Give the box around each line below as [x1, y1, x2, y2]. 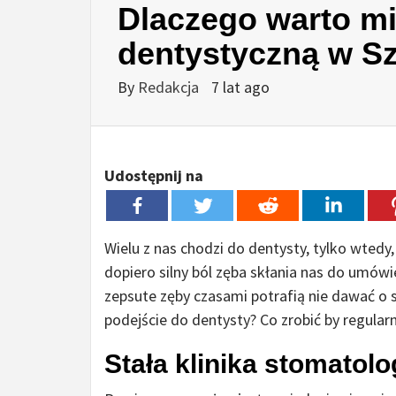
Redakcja [138, 77, 202, 98]
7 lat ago [211, 77, 270, 98]
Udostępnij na [104, 165, 203, 187]
